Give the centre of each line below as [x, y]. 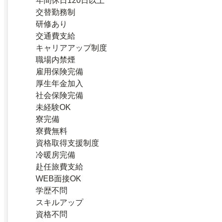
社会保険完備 [59, 95]
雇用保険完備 [59, 72]
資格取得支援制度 [67, 143]
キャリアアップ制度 [71, 48]
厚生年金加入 [59, 83]
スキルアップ [59, 202]
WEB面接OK [58, 179]
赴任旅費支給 [59, 167]
